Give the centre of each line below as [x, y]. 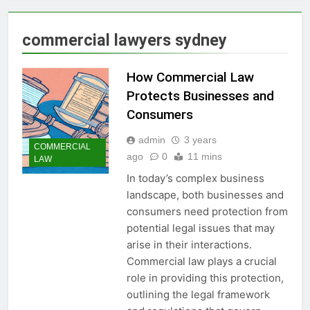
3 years [200, 139]
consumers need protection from [207, 211]
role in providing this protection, [205, 277]
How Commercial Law [190, 77]
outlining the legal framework [198, 294]
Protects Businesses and [200, 95]
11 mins [204, 156]
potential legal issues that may [200, 228]
